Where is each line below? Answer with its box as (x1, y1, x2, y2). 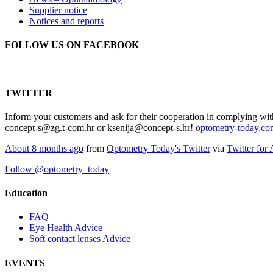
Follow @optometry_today (5, 163, 109, 174)
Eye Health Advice (29, 222, 102, 233)
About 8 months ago (5, 143, 83, 154)
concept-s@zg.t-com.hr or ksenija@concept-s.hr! (5, 122, 196, 133)
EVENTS (5, 257, 45, 268)
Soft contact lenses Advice (29, 233, 130, 244)
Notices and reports (29, 15, 104, 26)
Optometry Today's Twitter (107, 143, 210, 154)
